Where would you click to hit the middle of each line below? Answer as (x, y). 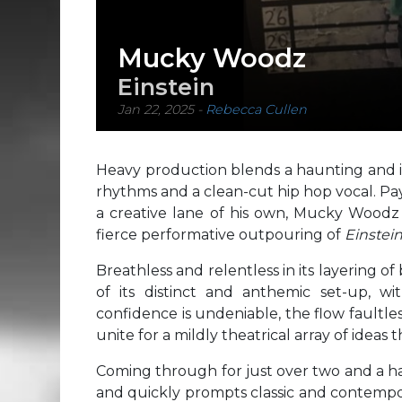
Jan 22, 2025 (156, 110)
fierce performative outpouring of (220, 235)
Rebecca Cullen (256, 110)
